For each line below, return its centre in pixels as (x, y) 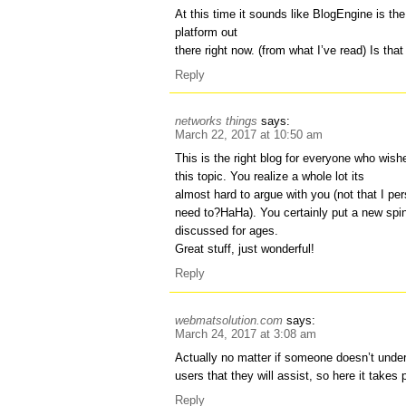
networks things (217, 121)
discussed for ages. (227, 231)
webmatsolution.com (229, 320)
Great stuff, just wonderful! (245, 249)
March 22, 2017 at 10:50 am (249, 135)
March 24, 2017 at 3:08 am (246, 333)
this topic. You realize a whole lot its (270, 177)
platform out (207, 32)
